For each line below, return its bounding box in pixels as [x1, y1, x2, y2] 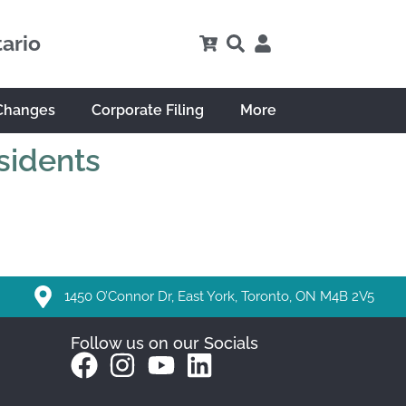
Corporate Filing [92, 101, 204, 119]
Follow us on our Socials [70, 333, 258, 353]
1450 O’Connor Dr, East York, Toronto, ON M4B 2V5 [64, 288, 375, 305]
